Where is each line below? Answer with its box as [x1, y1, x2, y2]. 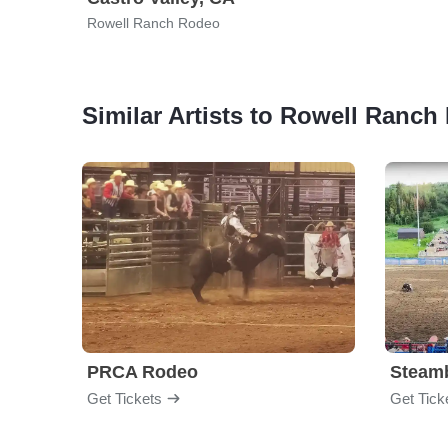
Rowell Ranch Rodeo [87, 15, 220, 31]
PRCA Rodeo [87, 362, 198, 382]
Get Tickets [87, 389, 162, 407]
